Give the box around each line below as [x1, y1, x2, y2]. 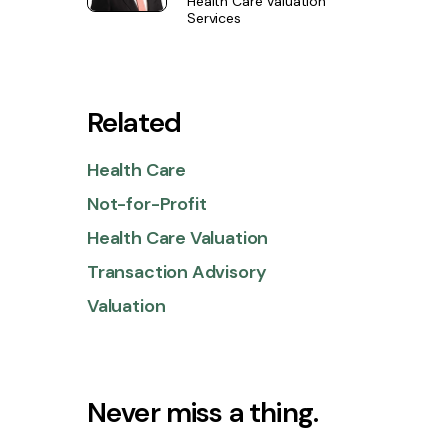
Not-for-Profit [87, 192, 207, 217]
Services [187, 9, 241, 28]
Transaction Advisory [87, 260, 267, 285]
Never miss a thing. [87, 394, 319, 432]
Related [87, 104, 182, 142]
